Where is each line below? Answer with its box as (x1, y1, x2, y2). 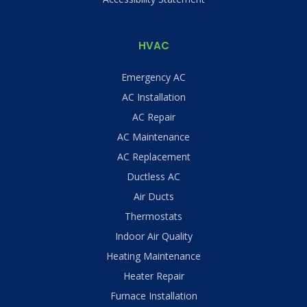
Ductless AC (127, 170, 180, 184)
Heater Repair (123, 269, 184, 283)
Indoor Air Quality (114, 230, 193, 243)
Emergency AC (121, 71, 186, 84)
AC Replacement (116, 150, 191, 164)
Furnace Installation (110, 289, 197, 303)
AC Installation (121, 90, 186, 104)
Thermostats (125, 210, 182, 223)
